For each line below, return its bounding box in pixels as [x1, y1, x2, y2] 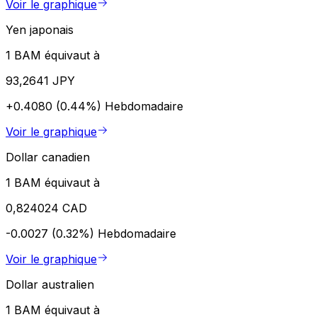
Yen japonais [6, 23, 74, 38]
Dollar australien [6, 277, 94, 292]
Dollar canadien [6, 150, 90, 165]
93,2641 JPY [6, 74, 75, 88]
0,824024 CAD [6, 201, 87, 216]
